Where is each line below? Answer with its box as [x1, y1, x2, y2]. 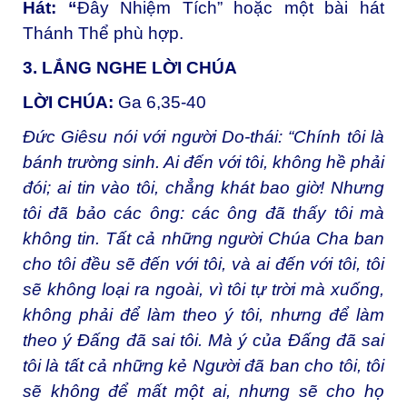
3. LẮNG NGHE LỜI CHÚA [23, 58, 237, 78]
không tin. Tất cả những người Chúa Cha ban [23, 228, 384, 248]
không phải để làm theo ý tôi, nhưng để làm [23, 304, 384, 324]
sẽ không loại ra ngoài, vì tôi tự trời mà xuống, [23, 279, 384, 299]
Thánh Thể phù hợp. [23, 24, 184, 44]
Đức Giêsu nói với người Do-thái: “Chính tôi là [23, 126, 384, 146]
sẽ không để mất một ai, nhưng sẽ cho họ [23, 381, 384, 401]
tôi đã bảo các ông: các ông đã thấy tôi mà [23, 203, 384, 223]
